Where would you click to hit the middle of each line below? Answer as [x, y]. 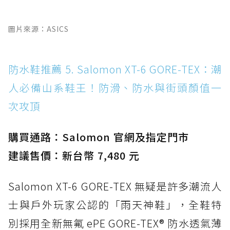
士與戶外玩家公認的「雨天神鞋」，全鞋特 [115, 204]
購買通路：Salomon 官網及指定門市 [99, 137]
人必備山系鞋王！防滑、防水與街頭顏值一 [115, 87]
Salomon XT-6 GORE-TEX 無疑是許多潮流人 [115, 186]
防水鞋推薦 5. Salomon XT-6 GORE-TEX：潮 [115, 69]
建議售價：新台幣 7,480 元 [74, 155]
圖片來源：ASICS [39, 28]
